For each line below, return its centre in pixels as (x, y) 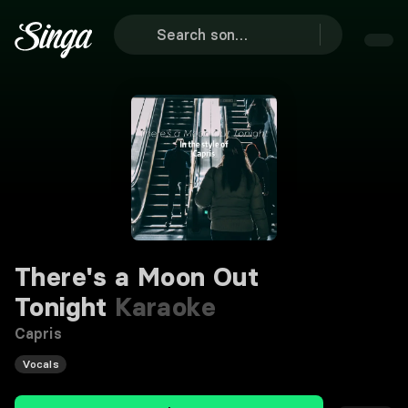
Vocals (41, 364)
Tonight (61, 307)
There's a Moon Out (137, 277)
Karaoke (161, 307)
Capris (38, 333)
